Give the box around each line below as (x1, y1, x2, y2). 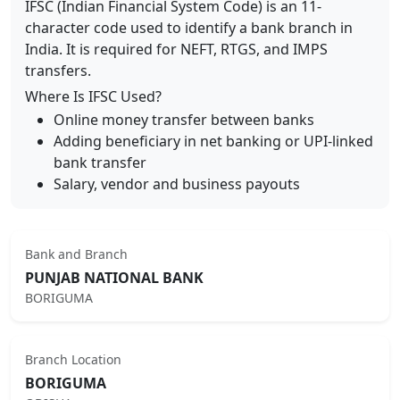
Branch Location (25, 351, 121, 368)
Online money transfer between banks (54, 110, 314, 129)
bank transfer (54, 153, 146, 172)
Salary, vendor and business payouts (54, 174, 300, 194)
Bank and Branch (25, 246, 128, 262)
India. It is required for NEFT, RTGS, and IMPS (25, 39, 328, 59)
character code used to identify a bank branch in (25, 18, 353, 37)
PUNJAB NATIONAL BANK (25, 268, 204, 287)
